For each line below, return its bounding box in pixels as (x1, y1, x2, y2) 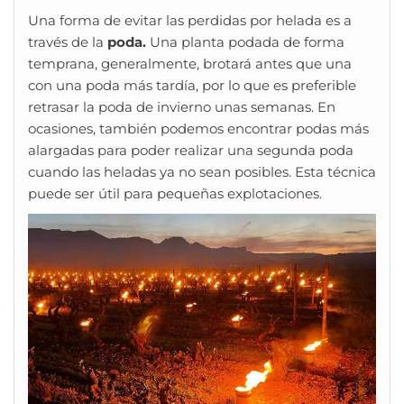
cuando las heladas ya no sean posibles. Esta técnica (28, 163, 376, 181)
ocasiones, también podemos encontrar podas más (28, 120, 369, 138)
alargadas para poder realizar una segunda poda (28, 142, 353, 160)
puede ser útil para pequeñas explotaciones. (28, 185, 322, 203)
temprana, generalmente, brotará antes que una (28, 55, 352, 73)
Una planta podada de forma (146, 33, 344, 51)
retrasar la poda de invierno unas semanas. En (28, 98, 335, 116)
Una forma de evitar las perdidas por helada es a (28, 12, 352, 30)
